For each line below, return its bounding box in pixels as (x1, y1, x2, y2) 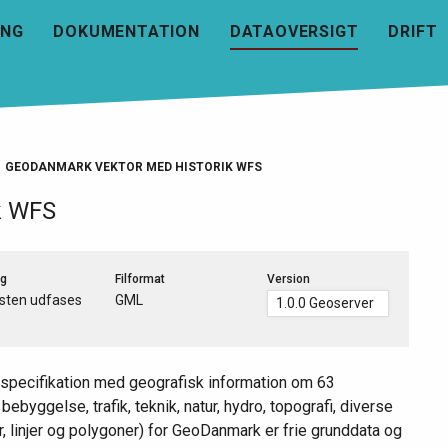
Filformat (115, 271, 165, 286)
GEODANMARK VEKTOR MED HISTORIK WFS (5, 159, 262, 174)
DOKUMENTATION (53, 21, 200, 41)
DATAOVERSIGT (229, 21, 359, 41)
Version (267, 271, 310, 286)
